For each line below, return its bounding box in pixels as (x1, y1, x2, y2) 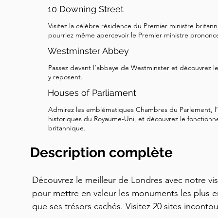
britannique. (48, 124, 86, 132)
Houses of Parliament (48, 88, 136, 98)
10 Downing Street (48, 4, 124, 14)
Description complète (30, 145, 173, 161)
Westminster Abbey (48, 46, 129, 56)
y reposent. (48, 73, 83, 81)
